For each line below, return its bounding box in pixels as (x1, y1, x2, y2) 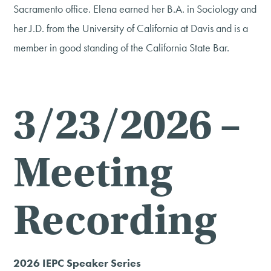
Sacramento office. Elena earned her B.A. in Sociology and (13, 2, 257, 16)
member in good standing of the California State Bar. (13, 41, 230, 55)
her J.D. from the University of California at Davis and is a (13, 21, 249, 36)
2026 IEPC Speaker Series (13, 255, 142, 270)
